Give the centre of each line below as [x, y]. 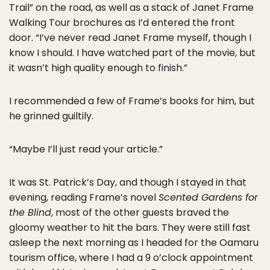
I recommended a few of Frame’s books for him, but [132, 101]
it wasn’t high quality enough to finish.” [98, 68]
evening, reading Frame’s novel [84, 197]
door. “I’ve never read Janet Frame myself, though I [130, 38]
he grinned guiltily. [51, 116]
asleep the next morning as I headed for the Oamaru [134, 243]
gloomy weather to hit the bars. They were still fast [130, 228]
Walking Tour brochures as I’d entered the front [122, 23]
